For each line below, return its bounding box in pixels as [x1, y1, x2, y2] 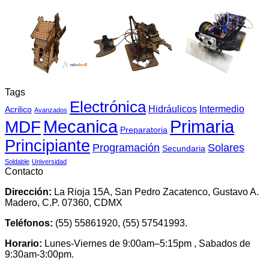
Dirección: [5, 187, 52, 198]
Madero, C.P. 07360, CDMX [5, 198, 122, 208]
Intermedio [199, 103, 244, 115]
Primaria [170, 117, 234, 137]
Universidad [32, 158, 67, 166]
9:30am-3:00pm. [5, 249, 74, 260]
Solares [208, 142, 244, 154]
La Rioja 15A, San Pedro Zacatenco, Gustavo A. [52, 187, 259, 198]
